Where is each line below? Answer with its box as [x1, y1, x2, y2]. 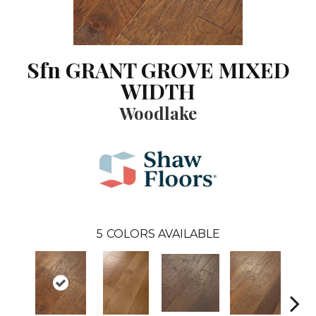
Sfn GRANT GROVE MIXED [26, 56, 290, 85]
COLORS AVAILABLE [106, 227, 220, 241]
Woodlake [119, 102, 197, 125]
